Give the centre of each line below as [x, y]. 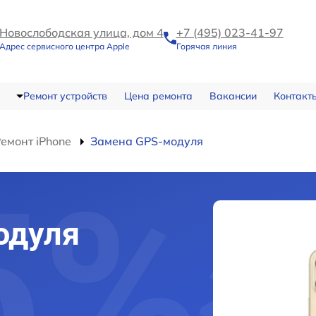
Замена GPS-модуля [147, 141]
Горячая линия [206, 46]
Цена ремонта [158, 96]
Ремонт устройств [65, 96]
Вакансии [233, 96]
